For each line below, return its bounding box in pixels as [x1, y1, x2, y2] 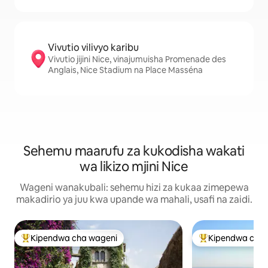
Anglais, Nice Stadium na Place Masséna [48, 65, 203, 75]
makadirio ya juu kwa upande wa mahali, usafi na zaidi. [16, 193, 252, 206]
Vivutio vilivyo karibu [48, 41, 139, 54]
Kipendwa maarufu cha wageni [21, 237, 144, 249]
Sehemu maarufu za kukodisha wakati [23, 142, 245, 160]
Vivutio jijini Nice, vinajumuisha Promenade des [48, 54, 226, 65]
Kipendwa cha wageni [31, 233, 117, 243]
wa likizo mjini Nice [80, 158, 188, 175]
